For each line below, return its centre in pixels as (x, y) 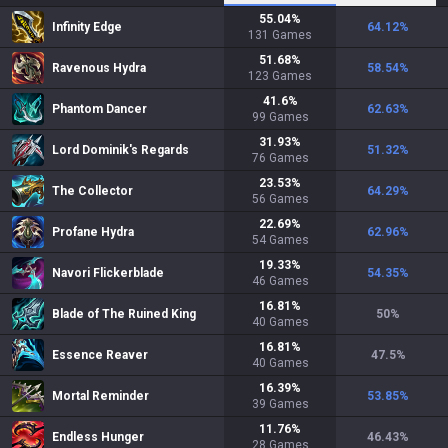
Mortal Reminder (100, 396)
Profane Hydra (93, 232)
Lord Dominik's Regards (120, 150)
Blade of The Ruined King (124, 314)
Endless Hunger (98, 437)
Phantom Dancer (99, 109)
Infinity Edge (87, 27)
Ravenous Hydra (99, 68)
